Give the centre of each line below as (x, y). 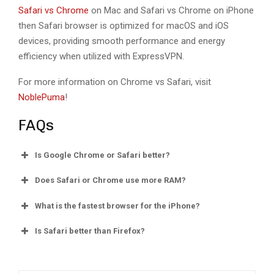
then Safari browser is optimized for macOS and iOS (124, 25)
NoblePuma (42, 97)
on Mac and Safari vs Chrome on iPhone (171, 10)
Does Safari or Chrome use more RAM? (110, 180)
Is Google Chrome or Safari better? (102, 155)
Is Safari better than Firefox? (90, 231)
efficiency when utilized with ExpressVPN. (102, 56)
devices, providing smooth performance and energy (122, 41)
